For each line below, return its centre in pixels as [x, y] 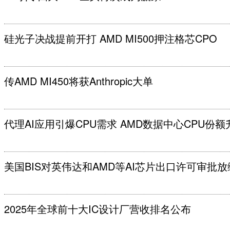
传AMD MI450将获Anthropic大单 [79, 81]
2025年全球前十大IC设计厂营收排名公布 [98, 209]
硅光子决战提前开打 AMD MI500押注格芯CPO [111, 38]
